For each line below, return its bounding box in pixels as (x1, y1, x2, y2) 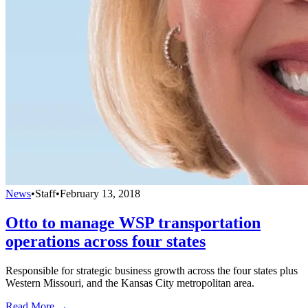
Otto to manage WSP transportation (5, 214, 261, 232)
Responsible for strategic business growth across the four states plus (5, 265, 298, 277)
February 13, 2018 (60, 188, 140, 200)
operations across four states (5, 232, 206, 251)
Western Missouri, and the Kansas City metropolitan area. (5, 277, 254, 289)
